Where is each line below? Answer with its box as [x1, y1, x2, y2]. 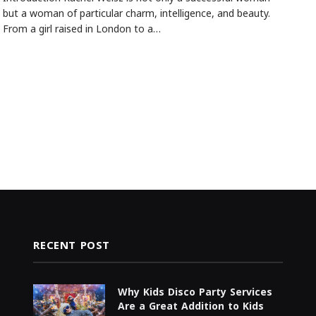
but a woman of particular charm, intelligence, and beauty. [2, 4, 270, 24]
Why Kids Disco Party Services [118, 282, 273, 302]
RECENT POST [33, 235, 110, 255]
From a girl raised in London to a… [2, 19, 161, 39]
